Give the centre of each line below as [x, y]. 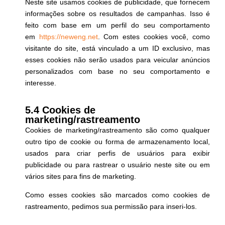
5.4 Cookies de [60, 110]
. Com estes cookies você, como [154, 37]
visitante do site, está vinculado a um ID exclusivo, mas [118, 48]
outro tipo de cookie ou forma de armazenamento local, [118, 142]
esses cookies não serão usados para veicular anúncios [118, 60]
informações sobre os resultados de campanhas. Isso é [118, 14]
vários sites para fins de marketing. [81, 177]
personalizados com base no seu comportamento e [118, 72]
